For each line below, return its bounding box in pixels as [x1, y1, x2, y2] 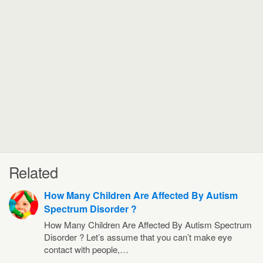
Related [9, 161, 58, 183]
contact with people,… [44, 242, 129, 255]
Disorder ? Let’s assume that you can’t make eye [44, 230, 232, 243]
